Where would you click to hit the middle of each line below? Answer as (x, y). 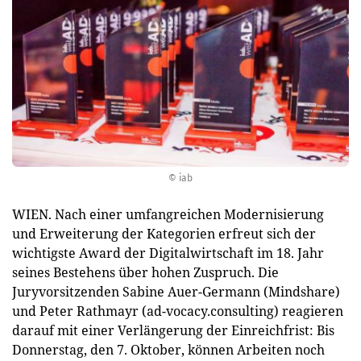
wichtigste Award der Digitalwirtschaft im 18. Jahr (168, 253)
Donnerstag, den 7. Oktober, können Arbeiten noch (168, 350)
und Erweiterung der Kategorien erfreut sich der (164, 234)
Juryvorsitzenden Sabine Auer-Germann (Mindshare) (176, 292)
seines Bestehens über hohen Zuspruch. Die (145, 272)
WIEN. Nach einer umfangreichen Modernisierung (168, 214)
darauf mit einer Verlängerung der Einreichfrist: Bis (173, 330)
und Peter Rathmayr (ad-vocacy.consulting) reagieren (178, 311)
